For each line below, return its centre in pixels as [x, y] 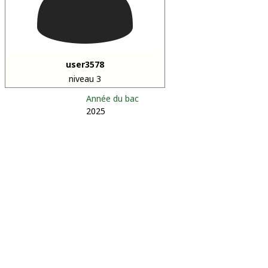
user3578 [85, 64]
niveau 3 [85, 79]
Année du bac [112, 98]
